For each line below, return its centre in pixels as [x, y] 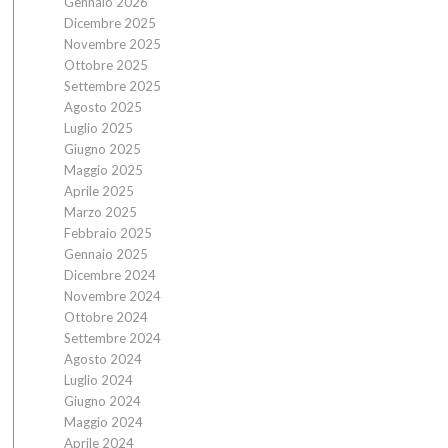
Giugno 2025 [102, 149]
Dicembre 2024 [109, 275]
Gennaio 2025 [105, 254]
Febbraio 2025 [107, 233]
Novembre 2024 [112, 296]
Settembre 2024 [112, 338]
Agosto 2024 [102, 359]
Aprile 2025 [98, 191]
